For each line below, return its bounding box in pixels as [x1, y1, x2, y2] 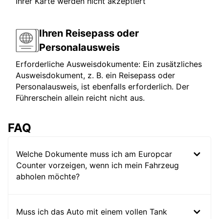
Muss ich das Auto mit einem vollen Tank [16, 207, 167, 217]
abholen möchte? [16, 172, 80, 182]
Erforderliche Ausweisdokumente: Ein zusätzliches [16, 59, 202, 69]
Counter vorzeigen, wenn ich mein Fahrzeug [16, 160, 179, 171]
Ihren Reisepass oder [39, 27, 139, 40]
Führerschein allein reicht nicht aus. [16, 93, 145, 103]
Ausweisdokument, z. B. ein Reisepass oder [16, 70, 175, 81]
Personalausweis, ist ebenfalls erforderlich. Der [16, 82, 189, 92]
